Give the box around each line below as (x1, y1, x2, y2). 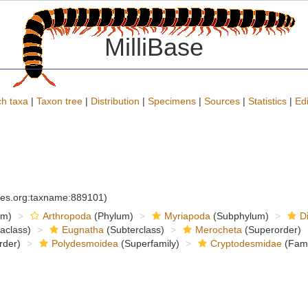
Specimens (148, 96, 196, 107)
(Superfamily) (118, 238, 179, 249)
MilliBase (104, 33, 203, 61)
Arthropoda (42, 210, 91, 221)
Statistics (248, 96, 287, 107)
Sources (204, 96, 240, 107)
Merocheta (195, 224, 242, 235)
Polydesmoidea (51, 238, 118, 249)
